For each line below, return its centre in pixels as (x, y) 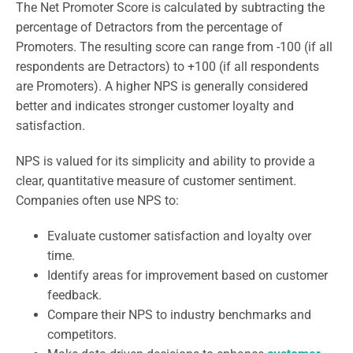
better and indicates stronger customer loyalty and (155, 106)
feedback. (74, 295)
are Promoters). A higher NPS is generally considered (162, 86)
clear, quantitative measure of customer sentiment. (156, 180)
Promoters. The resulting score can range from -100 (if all (174, 46)
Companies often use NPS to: (97, 200)
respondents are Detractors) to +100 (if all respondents (167, 66)
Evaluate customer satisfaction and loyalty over (179, 236)
